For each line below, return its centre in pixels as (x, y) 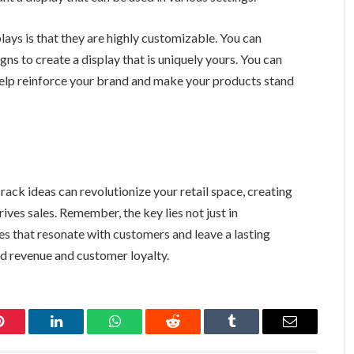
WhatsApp (144, 333)
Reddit (191, 333)
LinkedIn (81, 333)
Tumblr (251, 333)
